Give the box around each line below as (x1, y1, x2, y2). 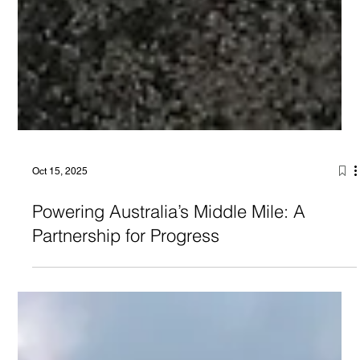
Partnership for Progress (32, 256, 220, 279)
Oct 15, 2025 (32, 197, 88, 209)
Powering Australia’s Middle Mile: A (32, 231, 306, 255)
